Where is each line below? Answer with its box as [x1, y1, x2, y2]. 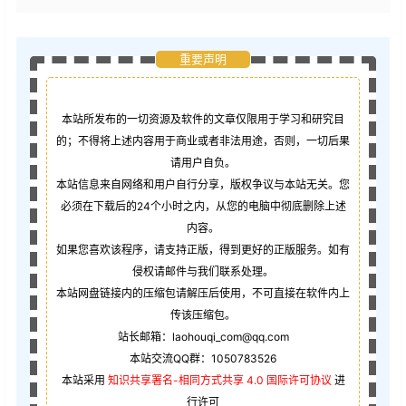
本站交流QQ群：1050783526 [130, 352, 276, 366]
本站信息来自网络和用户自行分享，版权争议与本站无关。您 [56, 178, 350, 192]
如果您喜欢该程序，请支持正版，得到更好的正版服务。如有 [56, 243, 350, 257]
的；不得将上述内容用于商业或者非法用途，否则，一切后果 [56, 134, 350, 149]
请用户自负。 [170, 156, 236, 170]
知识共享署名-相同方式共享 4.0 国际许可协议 [104, 373, 334, 388]
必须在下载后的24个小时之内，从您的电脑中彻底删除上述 [60, 199, 346, 214]
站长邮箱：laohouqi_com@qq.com [117, 330, 289, 344]
